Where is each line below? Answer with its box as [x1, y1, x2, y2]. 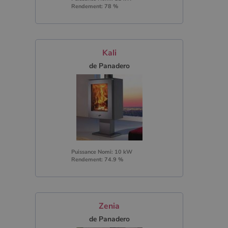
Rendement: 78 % [71, 2, 118, 10]
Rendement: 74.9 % [71, 155, 123, 163]
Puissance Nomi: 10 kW [71, 148, 132, 156]
